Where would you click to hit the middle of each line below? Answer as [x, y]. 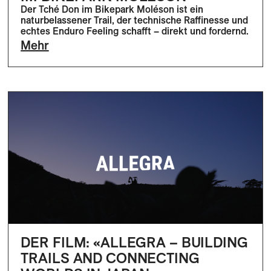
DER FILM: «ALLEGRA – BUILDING [134, 242]
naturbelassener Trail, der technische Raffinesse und [135, 20]
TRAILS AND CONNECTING [110, 257]
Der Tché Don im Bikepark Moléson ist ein [112, 9]
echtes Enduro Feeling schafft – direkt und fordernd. [135, 31]
